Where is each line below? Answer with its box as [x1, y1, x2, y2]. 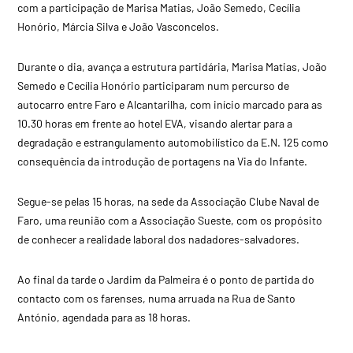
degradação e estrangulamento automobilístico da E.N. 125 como [17, 135, 329, 149]
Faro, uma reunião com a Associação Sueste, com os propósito [17, 213, 323, 227]
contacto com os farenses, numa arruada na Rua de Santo [17, 291, 296, 305]
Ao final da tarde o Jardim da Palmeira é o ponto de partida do [17, 272, 315, 286]
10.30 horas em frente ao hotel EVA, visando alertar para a [17, 116, 293, 130]
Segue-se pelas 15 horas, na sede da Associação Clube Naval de [17, 194, 320, 208]
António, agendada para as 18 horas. [17, 310, 191, 324]
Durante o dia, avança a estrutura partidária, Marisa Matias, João [17, 59, 328, 73]
